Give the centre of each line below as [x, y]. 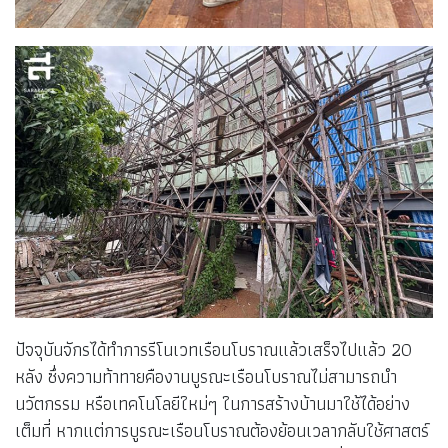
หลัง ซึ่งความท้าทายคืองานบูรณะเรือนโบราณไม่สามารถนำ [206, 377]
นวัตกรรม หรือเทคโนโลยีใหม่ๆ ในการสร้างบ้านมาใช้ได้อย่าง [212, 404]
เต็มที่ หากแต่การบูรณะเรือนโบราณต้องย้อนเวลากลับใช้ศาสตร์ [222, 431]
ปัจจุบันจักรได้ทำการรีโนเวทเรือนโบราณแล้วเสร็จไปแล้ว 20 [213, 350]
